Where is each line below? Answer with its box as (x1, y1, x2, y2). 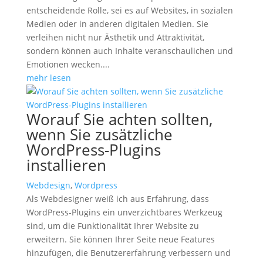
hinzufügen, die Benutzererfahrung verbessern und (26, 247, 231, 258)
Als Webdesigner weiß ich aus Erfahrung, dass (26, 193, 209, 204)
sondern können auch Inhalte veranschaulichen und (26, 45, 233, 56)
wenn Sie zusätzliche (26, 124, 173, 145)
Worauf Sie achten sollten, (26, 109, 213, 130)
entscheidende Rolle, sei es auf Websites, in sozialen (26, 5, 233, 16)
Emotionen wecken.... (26, 59, 110, 70)
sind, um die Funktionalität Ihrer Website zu (26, 220, 199, 231)
